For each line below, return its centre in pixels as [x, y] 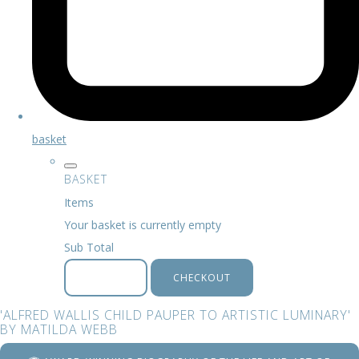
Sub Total [89, 247]
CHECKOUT [202, 277]
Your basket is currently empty [143, 224]
